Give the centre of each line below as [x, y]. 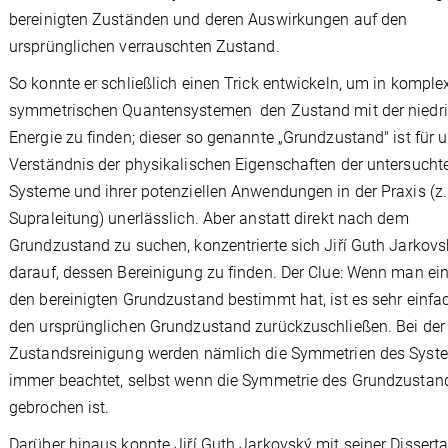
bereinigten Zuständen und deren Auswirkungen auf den [208, 19]
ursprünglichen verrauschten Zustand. [144, 46]
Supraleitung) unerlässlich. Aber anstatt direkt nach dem [209, 218]
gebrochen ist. [59, 407]
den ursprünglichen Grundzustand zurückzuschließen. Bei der [227, 326]
